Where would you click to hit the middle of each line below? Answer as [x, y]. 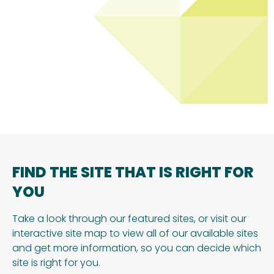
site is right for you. [56, 263]
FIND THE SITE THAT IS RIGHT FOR [133, 172]
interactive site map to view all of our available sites [135, 233]
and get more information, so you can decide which [137, 248]
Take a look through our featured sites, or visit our [129, 219]
